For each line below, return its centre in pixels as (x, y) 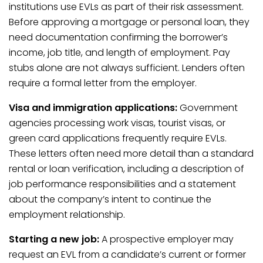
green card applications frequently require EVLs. (118, 138)
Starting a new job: (54, 239)
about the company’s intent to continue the (110, 199)
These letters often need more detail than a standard (131, 154)
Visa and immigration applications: (93, 108)
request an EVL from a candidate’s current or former (127, 254)
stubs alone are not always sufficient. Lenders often (127, 68)
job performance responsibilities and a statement (122, 184)
